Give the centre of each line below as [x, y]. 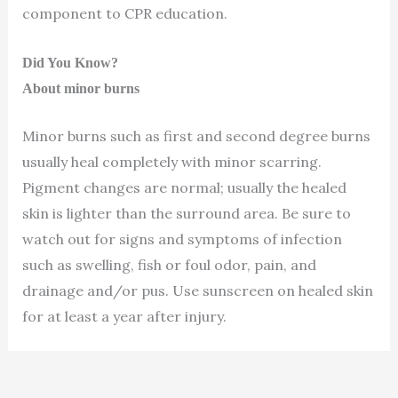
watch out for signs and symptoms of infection [182, 239]
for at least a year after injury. [124, 317]
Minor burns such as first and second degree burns [196, 136]
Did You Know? [70, 62]
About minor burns [80, 88]
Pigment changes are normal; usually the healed [184, 188]
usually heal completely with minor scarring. [171, 162]
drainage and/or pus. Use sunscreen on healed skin [197, 291]
